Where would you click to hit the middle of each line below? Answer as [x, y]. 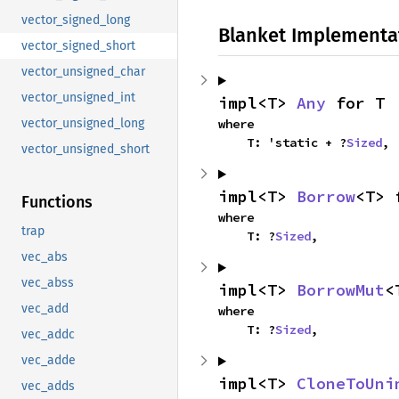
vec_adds [48, 387]
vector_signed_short [78, 46]
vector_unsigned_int [78, 98]
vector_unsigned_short [85, 150]
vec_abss [48, 283]
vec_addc [48, 335]
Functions [57, 203]
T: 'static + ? [297, 142]
